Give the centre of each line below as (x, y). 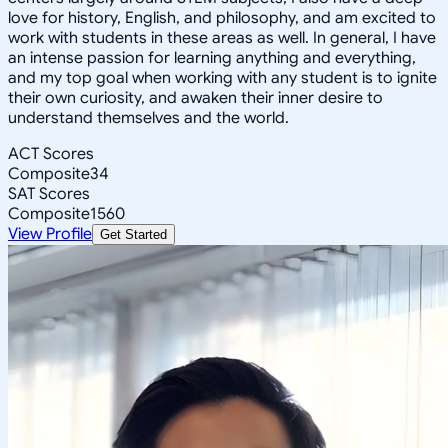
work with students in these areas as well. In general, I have (222, 37)
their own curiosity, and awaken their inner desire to (195, 97)
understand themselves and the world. (148, 117)
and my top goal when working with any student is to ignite (222, 77)
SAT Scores (49, 193)
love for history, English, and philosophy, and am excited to (222, 17)
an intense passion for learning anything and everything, (212, 57)
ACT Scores (51, 153)
